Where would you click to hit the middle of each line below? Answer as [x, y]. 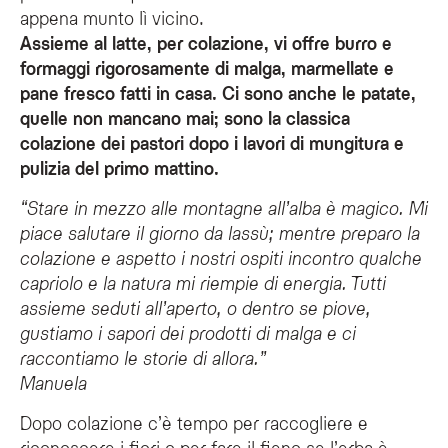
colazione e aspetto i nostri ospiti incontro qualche [221, 257]
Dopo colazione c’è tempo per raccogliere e [194, 422]
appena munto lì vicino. [112, 17]
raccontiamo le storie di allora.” [143, 357]
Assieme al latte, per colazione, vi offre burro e [206, 42]
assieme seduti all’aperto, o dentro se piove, [195, 307]
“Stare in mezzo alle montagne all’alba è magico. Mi [224, 207]
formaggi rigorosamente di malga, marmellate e [207, 67]
